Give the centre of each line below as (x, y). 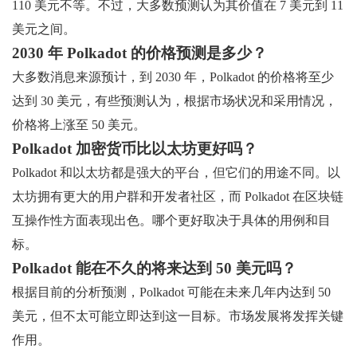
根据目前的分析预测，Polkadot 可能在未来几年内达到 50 (171, 292)
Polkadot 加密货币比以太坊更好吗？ (135, 148)
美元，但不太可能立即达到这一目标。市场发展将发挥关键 (178, 316)
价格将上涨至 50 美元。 (79, 124)
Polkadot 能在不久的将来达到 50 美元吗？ (154, 268)
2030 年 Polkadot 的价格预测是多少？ (139, 53)
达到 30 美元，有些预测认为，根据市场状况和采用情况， (175, 100)
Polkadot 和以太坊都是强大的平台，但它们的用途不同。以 (176, 172)
